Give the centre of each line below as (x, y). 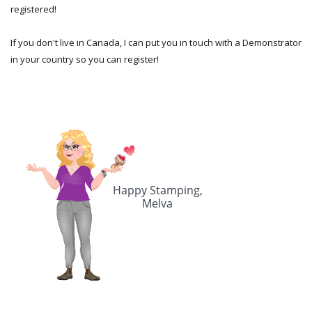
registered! (33, 9)
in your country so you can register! (85, 60)
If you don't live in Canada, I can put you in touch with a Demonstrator (156, 43)
